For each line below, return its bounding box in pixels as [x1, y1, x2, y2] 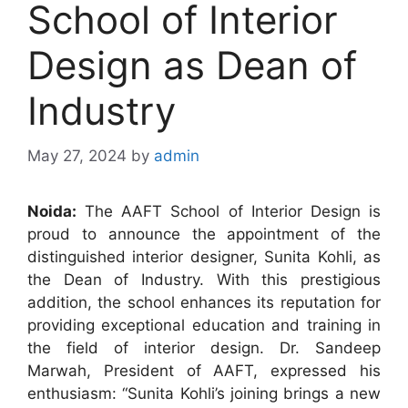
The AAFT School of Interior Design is [76, 201, 381, 220]
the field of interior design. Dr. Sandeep [27, 338, 381, 357]
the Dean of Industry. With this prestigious [27, 270, 381, 289]
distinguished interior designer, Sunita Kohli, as [27, 247, 381, 266]
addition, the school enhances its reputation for [27, 292, 381, 311]
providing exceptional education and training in [27, 315, 381, 334]
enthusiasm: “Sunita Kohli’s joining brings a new [27, 383, 381, 403]
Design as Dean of [27, 42, 357, 89]
